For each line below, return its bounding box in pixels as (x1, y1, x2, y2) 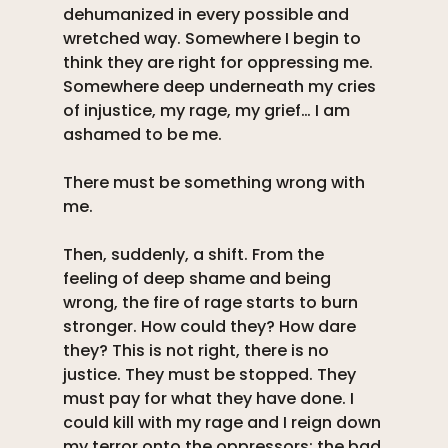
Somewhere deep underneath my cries (62, 75, 380, 99)
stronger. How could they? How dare (62, 315, 360, 339)
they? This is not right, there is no (62, 339, 333, 363)
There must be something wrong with (62, 171, 369, 195)
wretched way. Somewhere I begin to (62, 27, 365, 51)
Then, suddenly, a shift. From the (62, 243, 328, 267)
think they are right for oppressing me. (62, 51, 377, 75)
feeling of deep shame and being (62, 267, 335, 291)
